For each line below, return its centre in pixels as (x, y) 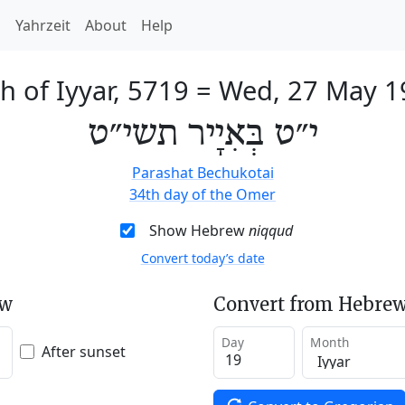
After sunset (84, 351)
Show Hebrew (198, 231)
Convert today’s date (202, 258)
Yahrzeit (43, 25)
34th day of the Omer (202, 194)
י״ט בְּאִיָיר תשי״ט (202, 135)
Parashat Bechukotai (202, 173)
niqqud (270, 231)
